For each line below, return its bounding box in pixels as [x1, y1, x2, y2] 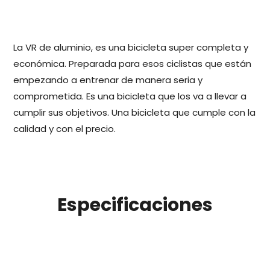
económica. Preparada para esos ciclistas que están [13, 57, 251, 70]
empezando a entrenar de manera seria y [13, 74, 202, 86]
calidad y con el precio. [13, 122, 116, 135]
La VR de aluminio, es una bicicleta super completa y [13, 41, 248, 54]
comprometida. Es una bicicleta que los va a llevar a [13, 90, 246, 102]
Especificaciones [57, 192, 213, 218]
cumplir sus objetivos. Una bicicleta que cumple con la [13, 106, 256, 119]
